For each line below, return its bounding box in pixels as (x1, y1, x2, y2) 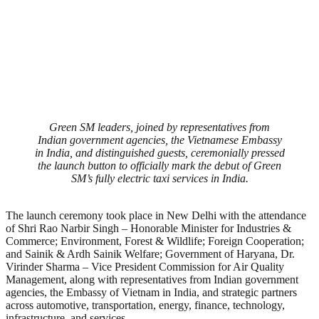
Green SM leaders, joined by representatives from (49, 120, 270, 133)
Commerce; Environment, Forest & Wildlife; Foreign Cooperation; (6, 234, 304, 247)
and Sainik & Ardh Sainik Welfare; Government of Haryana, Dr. (6, 247, 295, 260)
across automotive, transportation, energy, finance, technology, (6, 298, 285, 311)
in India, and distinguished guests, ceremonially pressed (34, 146, 285, 159)
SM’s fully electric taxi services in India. (70, 172, 249, 184)
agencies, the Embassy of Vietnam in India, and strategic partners (6, 286, 297, 298)
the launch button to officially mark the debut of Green (38, 159, 281, 172)
